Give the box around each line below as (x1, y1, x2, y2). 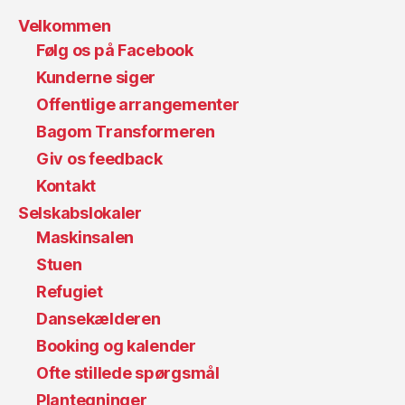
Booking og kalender (36, 336, 196, 356)
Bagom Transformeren (36, 122, 215, 142)
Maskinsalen (36, 228, 135, 248)
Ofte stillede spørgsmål (36, 363, 220, 383)
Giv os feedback (36, 149, 163, 169)
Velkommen (18, 16, 111, 36)
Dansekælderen (36, 309, 161, 329)
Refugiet (36, 282, 103, 302)
